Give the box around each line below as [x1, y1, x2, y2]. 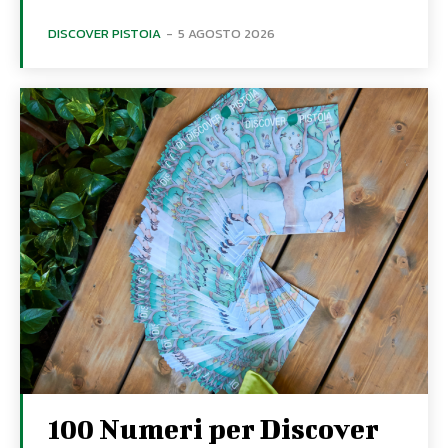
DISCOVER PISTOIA [48, 23, 161, 43]
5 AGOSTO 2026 [178, 23, 275, 43]
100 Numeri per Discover [48, 412, 379, 444]
